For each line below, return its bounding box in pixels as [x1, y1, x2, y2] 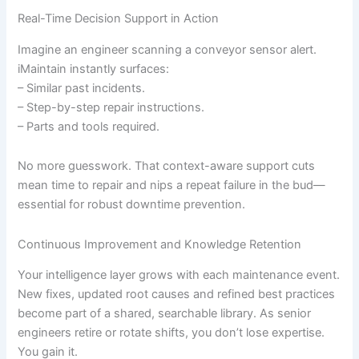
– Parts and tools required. [18, 119, 160, 134]
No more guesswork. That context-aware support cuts [18, 159, 316, 174]
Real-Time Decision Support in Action [18, 11, 220, 26]
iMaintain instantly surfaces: [18, 61, 170, 76]
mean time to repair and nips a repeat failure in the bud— [18, 178, 326, 193]
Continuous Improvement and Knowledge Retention [18, 236, 302, 252]
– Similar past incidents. [18, 80, 146, 95]
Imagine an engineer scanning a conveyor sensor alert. [18, 42, 317, 57]
